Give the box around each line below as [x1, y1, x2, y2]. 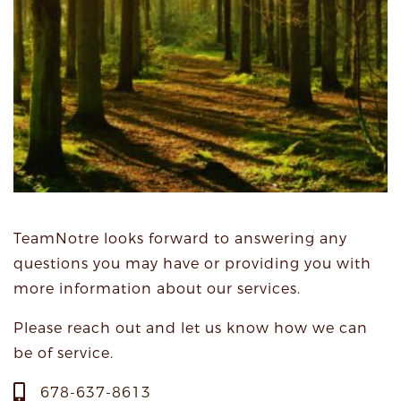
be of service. [13, 344, 114, 363]
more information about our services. [13, 279, 305, 298]
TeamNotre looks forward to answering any [13, 229, 347, 248]
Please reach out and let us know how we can [13, 319, 368, 337]
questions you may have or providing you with [13, 254, 371, 273]
